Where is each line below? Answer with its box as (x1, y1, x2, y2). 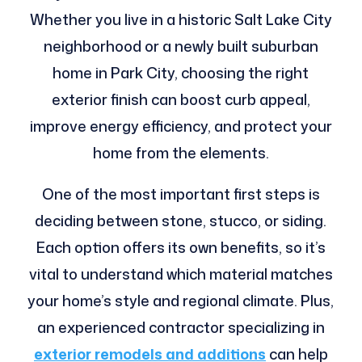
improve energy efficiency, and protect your (29, 115, 332, 137)
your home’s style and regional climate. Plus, (27, 289, 335, 311)
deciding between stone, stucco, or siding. (35, 209, 327, 231)
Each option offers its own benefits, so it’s (36, 236, 326, 258)
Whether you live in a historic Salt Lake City (29, 8, 332, 30)
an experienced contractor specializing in (36, 316, 325, 338)
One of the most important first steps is (41, 183, 320, 204)
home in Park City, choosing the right (53, 61, 309, 83)
